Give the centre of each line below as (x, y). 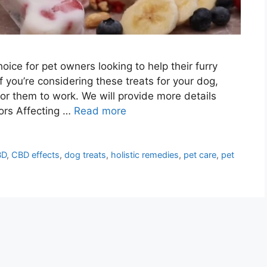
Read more (100, 111)
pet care (200, 154)
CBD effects (36, 154)
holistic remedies (145, 154)
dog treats (86, 154)
